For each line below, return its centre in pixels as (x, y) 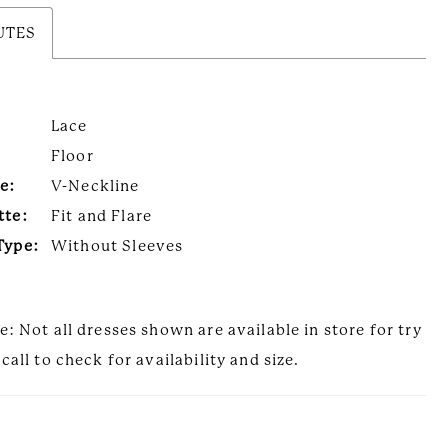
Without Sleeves (117, 245)
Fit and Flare (101, 215)
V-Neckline (95, 185)
